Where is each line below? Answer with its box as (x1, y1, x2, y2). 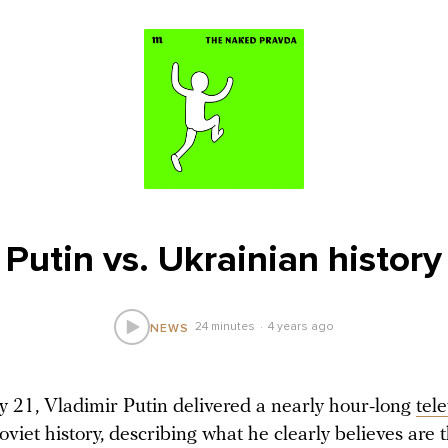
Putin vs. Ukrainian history (6, 237, 442, 282)
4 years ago (267, 319, 334, 334)
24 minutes (195, 319, 256, 334)
